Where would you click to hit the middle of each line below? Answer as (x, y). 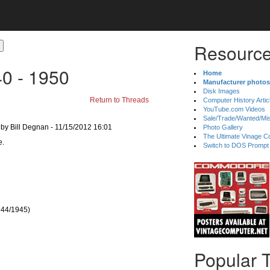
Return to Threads (119, 100)
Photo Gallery (223, 127)
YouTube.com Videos (234, 109)
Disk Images (222, 91)
